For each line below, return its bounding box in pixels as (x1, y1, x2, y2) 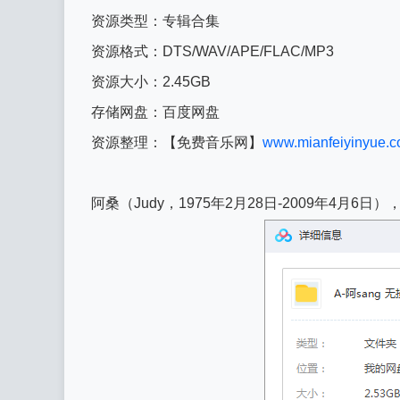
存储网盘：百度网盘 (91, 104, 220, 120)
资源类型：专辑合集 (91, 13, 220, 29)
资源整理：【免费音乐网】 (91, 135, 262, 150)
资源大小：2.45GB (91, 74, 211, 89)
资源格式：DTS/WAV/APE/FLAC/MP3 (91, 44, 334, 59)
